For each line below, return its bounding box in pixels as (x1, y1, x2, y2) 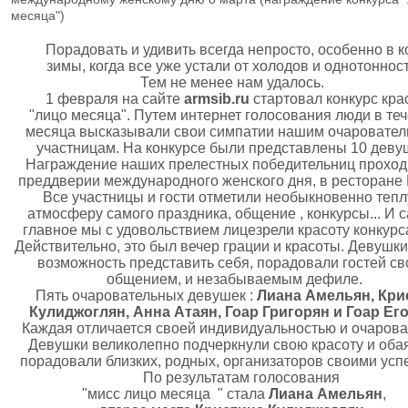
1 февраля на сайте (31, 91, 184, 107)
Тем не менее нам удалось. (140, 75, 328, 90)
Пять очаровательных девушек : (21, 288, 257, 303)
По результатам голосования (128, 370, 340, 385)
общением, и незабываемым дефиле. (106, 271, 362, 287)
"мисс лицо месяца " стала (82, 386, 269, 402)
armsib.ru (184, 91, 250, 107)
